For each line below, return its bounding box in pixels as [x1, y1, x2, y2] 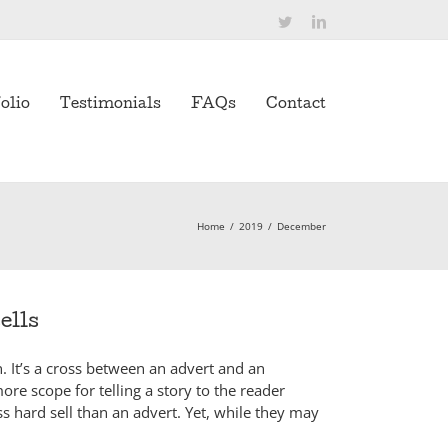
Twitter [291, 14, 332, 28]
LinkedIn [325, 14, 377, 28]
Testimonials [60, 97, 161, 112]
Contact [266, 97, 326, 112]
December [277, 219, 326, 233]
